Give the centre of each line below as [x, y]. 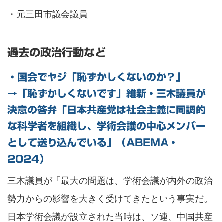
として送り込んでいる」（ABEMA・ [93, 142]
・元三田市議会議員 [48, 14]
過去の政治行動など [56, 52]
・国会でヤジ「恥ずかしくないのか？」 [97, 77]
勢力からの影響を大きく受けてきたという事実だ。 [110, 198]
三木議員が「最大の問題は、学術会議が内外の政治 [110, 181]
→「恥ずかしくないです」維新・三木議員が [107, 93]
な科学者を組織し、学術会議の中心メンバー [107, 126]
